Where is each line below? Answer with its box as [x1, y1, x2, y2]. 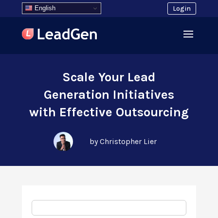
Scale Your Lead [62, 70, 156, 85]
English [32, 4, 55, 12]
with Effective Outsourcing [29, 105, 189, 120]
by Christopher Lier [89, 137, 157, 146]
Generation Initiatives [43, 87, 174, 102]
